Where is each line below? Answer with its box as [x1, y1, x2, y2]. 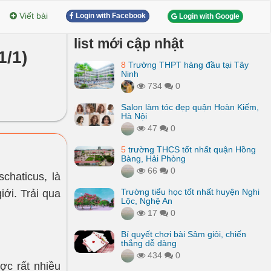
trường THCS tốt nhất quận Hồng [126, 145, 256, 154]
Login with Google [177, 12, 240, 21]
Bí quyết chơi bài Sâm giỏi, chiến [121, 229, 246, 239]
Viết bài [19, 11, 48, 21]
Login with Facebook [74, 11, 146, 20]
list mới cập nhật [74, 36, 184, 51]
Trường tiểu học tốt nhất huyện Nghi [121, 187, 260, 197]
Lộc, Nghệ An [121, 196, 172, 206]
